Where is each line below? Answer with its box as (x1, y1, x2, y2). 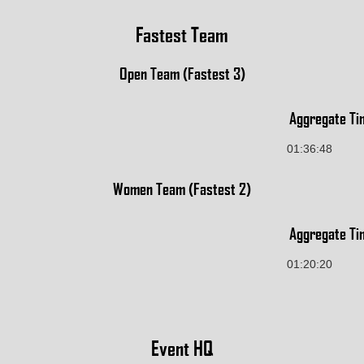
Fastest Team (136, 21, 228, 47)
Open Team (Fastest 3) (119, 63, 245, 83)
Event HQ (151, 334, 213, 360)
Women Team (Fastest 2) (113, 179, 251, 198)
